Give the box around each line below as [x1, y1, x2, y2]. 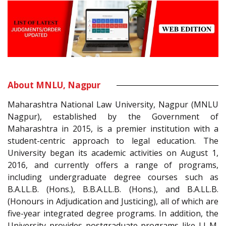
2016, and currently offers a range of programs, [8, 159, 218, 171]
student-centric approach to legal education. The [8, 135, 218, 147]
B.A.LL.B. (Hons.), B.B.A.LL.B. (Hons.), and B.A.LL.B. [8, 184, 218, 195]
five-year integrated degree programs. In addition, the [8, 208, 218, 219]
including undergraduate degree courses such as [8, 172, 218, 183]
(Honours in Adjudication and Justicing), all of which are [8, 196, 218, 207]
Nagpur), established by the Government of [8, 111, 218, 123]
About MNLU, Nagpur [8, 79, 100, 91]
